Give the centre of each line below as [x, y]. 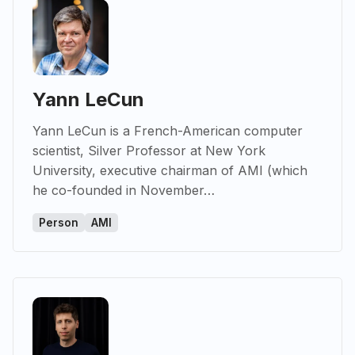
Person [59, 223]
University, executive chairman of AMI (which [170, 171]
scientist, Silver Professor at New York [149, 151]
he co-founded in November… [124, 191]
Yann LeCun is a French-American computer [168, 131]
